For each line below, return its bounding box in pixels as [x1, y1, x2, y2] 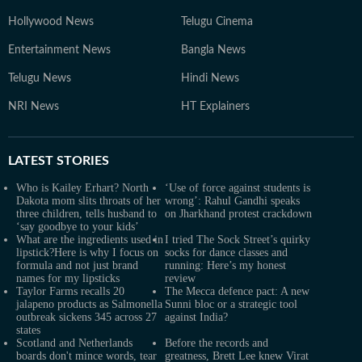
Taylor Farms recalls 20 [16, 284, 124, 297]
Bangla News [181, 44, 246, 56]
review [165, 271, 196, 284]
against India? [165, 310, 228, 323]
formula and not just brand [16, 259, 138, 271]
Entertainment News [8, 44, 111, 56]
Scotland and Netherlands [16, 336, 133, 349]
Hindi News [181, 72, 239, 84]
